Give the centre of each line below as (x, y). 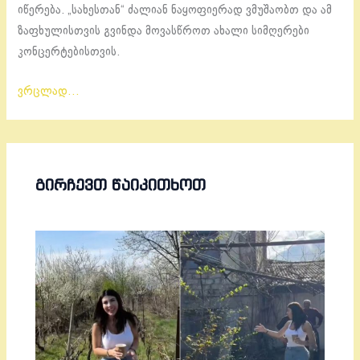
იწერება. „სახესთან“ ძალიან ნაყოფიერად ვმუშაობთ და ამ (175, 11)
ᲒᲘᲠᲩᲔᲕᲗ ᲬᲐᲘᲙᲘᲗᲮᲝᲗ (121, 184)
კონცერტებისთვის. (69, 53)
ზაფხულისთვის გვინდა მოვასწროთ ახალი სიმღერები (164, 32)
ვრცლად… (49, 92)
